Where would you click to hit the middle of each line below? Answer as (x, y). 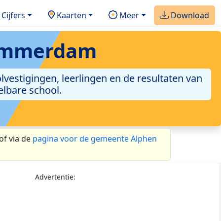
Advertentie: (55, 177)
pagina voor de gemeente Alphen (94, 139)
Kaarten (70, 15)
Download (189, 15)
